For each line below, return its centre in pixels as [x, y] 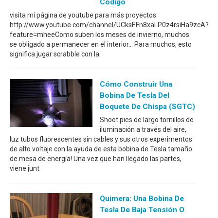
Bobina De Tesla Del [135, 95]
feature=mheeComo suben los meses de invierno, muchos [100, 35]
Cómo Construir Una [136, 84]
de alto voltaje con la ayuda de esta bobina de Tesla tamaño [101, 149]
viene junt [25, 168]
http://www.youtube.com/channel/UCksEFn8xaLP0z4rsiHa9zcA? [109, 25]
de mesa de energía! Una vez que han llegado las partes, [96, 159]
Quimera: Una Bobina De [142, 199]
